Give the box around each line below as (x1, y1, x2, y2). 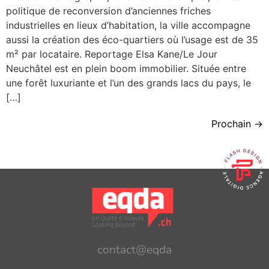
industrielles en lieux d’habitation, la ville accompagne (6, 19, 250, 32)
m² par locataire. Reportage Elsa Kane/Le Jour (6, 48, 217, 61)
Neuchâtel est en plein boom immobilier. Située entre (6, 62, 246, 75)
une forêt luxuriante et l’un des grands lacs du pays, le (6, 77, 251, 89)
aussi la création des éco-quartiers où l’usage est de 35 (6, 34, 258, 46)
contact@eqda (97, 242, 172, 258)
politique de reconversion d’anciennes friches (6, 5, 211, 17)
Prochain (211, 118, 254, 130)
